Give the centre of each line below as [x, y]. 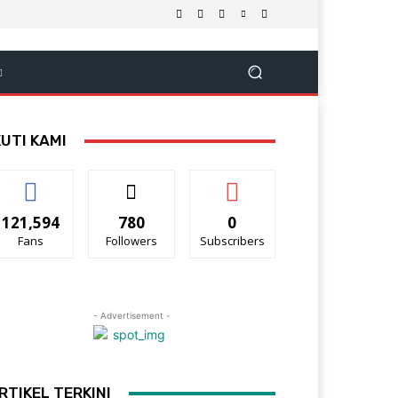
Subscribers [232, 241]
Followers [131, 241]
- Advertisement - [131, 316]
